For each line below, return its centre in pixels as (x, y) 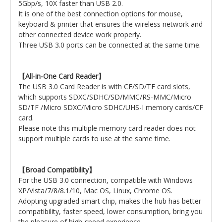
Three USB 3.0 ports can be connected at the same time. (110, 45)
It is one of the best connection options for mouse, (101, 14)
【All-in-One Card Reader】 (62, 76)
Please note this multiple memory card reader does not (107, 128)
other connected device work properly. (81, 34)
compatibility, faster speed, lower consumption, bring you (111, 211)
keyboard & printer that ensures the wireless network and (111, 24)
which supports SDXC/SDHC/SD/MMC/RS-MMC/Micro (105, 97)
